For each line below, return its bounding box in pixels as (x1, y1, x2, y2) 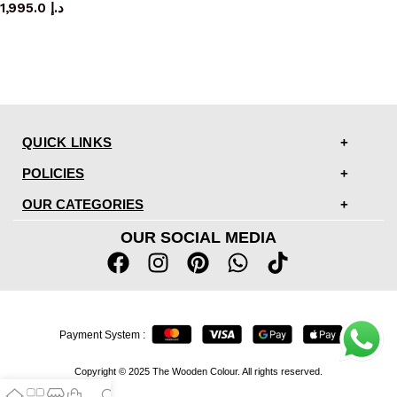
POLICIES (22, 165, 84, 181)
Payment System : (59, 329, 146, 342)
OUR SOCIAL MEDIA (120, 228, 276, 246)
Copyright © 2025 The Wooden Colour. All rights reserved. (74, 365, 323, 377)
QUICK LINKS (22, 134, 113, 150)
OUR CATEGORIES (22, 196, 144, 212)
